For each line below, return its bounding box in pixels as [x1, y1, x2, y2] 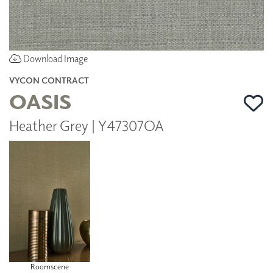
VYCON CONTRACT [9, 74, 89, 85]
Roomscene [30, 261, 69, 272]
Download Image [21, 52, 88, 65]
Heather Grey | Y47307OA [9, 115, 164, 134]
